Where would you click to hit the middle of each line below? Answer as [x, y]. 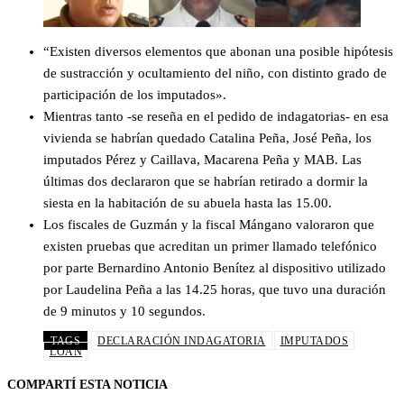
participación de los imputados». [135, 94]
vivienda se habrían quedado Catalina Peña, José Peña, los [207, 138]
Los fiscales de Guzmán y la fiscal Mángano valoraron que [209, 224]
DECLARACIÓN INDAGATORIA [182, 340]
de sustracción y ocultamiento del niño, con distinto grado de [215, 73]
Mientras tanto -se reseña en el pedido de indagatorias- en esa [216, 116]
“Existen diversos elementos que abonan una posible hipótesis [218, 51]
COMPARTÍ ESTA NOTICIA [87, 384]
